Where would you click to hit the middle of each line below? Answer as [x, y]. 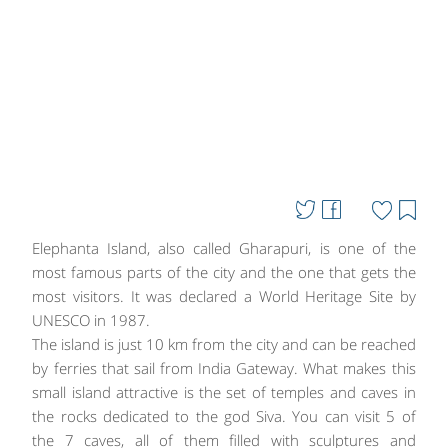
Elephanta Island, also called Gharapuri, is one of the [224, 248]
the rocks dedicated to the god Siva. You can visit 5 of [224, 416]
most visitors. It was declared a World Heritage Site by [224, 296]
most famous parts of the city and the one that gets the [224, 272]
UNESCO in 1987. [91, 320]
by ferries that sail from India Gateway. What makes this [224, 368]
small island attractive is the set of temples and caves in [224, 392]
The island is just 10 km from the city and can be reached [224, 344]
